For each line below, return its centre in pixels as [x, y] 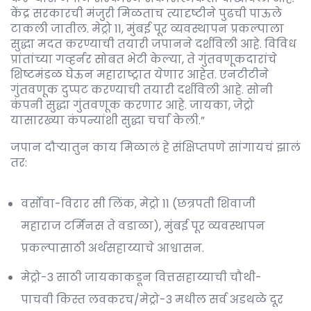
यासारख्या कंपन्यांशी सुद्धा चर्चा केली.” [108, 120]
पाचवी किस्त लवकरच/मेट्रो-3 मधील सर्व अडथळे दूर [152, 300]
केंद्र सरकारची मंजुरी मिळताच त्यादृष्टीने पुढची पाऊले [146, 14]
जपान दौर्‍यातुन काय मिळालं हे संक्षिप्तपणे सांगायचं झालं [155, 148]
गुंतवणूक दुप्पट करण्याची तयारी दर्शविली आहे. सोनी [142, 90]
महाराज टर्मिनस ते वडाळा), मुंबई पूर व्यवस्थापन [143, 226]
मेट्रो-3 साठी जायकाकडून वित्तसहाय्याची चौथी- [141, 277]
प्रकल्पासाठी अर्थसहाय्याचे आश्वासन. [112, 248]
